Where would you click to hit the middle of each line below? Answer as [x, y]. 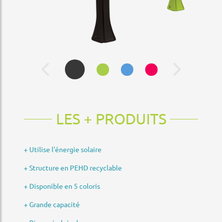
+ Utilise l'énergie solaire [63, 149]
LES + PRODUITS [111, 119]
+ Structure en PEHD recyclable [73, 167]
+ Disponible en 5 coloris [62, 186]
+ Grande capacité [52, 204]
